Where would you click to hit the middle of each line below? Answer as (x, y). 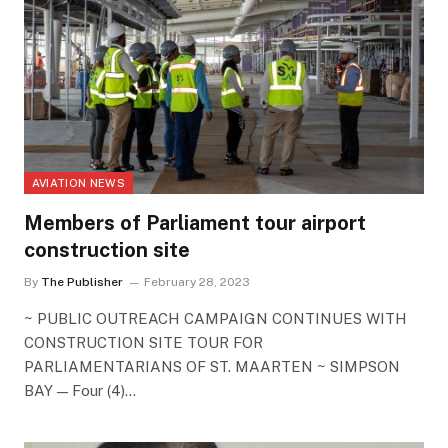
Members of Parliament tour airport (194, 223)
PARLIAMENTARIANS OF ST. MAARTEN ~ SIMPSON (211, 367)
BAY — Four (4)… (79, 391)
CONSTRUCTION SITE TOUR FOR (143, 343)
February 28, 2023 (196, 282)
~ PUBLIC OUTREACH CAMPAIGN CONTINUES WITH (215, 319)
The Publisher (81, 282)
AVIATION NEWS (78, 183)
